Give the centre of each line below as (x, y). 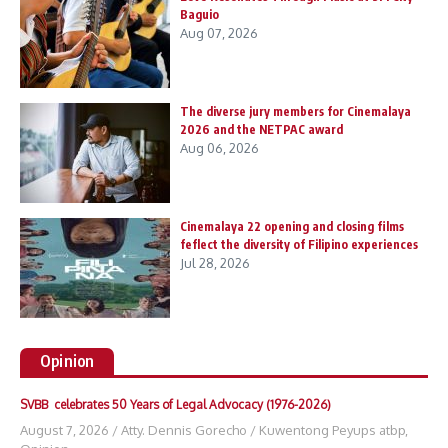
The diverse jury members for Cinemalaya (295, 112)
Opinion (67, 361)
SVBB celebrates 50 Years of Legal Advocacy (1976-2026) (175, 405)
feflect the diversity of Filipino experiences (299, 245)
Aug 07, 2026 (219, 33)
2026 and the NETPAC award (261, 130)
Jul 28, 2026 (215, 263)
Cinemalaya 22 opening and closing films (292, 227)
